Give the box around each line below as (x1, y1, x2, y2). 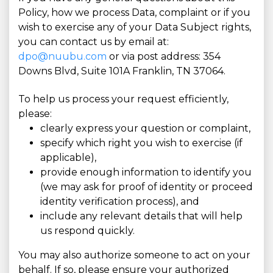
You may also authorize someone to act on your (18, 249, 250, 261)
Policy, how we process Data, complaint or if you (18, 7, 250, 19)
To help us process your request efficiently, (18, 93, 229, 105)
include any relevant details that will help (40, 210, 243, 222)
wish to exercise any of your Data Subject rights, (18, 21, 251, 34)
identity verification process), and (40, 196, 199, 208)
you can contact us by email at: (18, 36, 169, 48)
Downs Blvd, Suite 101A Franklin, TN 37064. (18, 65, 225, 77)
